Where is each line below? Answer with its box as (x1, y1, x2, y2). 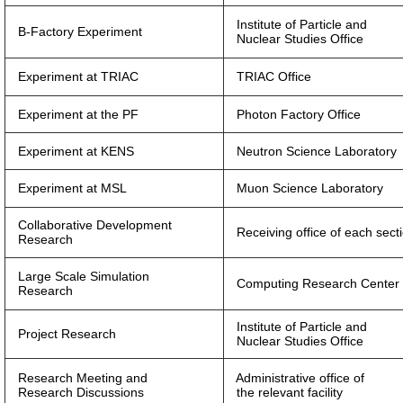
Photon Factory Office (224, 107, 361, 121)
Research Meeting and (5, 371, 148, 385)
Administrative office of (224, 371, 364, 385)
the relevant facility (224, 385, 343, 399)
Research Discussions (5, 385, 144, 399)
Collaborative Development (5, 218, 172, 232)
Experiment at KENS (5, 144, 134, 158)
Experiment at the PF (5, 107, 139, 121)
